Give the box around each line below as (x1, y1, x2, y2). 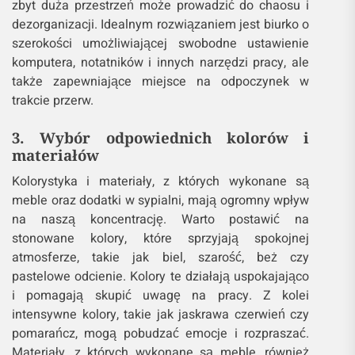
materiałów (12, 145, 99, 166)
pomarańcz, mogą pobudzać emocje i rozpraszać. (12, 324, 310, 344)
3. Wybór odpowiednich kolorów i (12, 128, 310, 148)
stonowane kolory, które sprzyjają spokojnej (12, 229, 310, 249)
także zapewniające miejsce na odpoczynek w (12, 72, 310, 92)
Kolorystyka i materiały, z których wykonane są (12, 172, 310, 192)
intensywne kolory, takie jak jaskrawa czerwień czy (12, 305, 310, 325)
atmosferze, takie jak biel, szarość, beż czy (12, 248, 310, 268)
